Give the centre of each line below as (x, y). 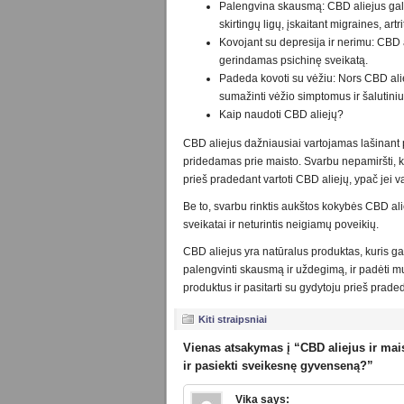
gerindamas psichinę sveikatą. (294, 60)
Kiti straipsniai (233, 320)
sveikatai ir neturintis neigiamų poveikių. (281, 225)
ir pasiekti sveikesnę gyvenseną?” (278, 366)
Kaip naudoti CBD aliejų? (281, 114)
